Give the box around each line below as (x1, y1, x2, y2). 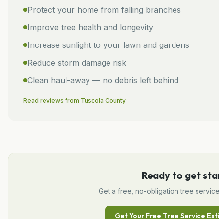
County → (104, 96, 133, 104)
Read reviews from (23, 96, 81, 104)
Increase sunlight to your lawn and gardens (27, 40, 189, 50)
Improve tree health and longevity (27, 22, 153, 32)
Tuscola (81, 96, 104, 104)
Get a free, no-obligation (98, 186, 180, 195)
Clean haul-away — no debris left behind (27, 75, 178, 85)
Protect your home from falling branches (27, 4, 181, 15)
